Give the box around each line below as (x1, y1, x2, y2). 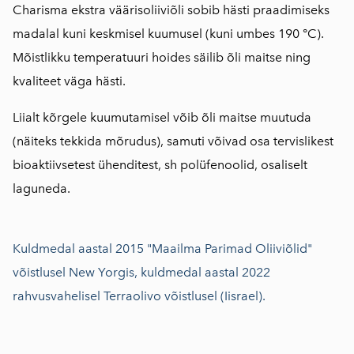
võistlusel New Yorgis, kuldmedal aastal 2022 (13, 265, 270, 281)
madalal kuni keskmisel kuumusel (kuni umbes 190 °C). (13, 26, 324, 42)
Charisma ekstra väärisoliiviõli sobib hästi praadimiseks (13, 2, 330, 18)
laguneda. (13, 181, 70, 197)
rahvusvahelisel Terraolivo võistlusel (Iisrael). (13, 288, 265, 304)
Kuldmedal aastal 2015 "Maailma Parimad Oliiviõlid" (13, 241, 312, 257)
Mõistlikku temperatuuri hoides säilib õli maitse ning (13, 50, 311, 66)
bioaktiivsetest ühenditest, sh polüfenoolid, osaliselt (13, 157, 307, 173)
